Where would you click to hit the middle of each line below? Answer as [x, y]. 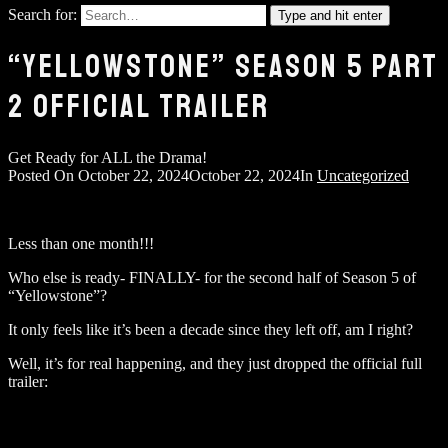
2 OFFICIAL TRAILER [139, 107]
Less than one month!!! [81, 243]
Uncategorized [363, 175]
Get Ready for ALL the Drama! [107, 157]
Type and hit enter [330, 15]
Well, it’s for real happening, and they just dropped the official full [215, 363]
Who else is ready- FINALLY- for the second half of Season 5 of [212, 277]
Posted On [43, 175]
